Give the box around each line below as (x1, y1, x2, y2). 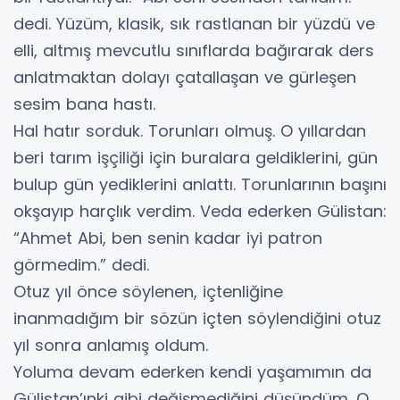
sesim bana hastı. (13, 92, 161, 115)
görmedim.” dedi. (13, 253, 160, 276)
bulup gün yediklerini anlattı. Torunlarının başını (13, 172, 387, 196)
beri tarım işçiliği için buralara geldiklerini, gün (13, 146, 378, 169)
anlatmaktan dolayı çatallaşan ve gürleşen (13, 65, 356, 88)
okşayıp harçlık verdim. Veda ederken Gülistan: (13, 199, 387, 222)
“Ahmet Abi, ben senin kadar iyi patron (13, 226, 322, 249)
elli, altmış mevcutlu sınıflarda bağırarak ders (13, 38, 374, 62)
